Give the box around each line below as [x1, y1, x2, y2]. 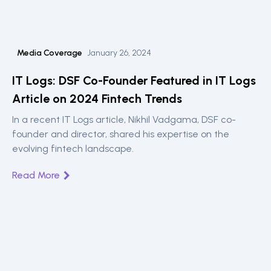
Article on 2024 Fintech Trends [12, 91, 182, 106]
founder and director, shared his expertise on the [12, 128, 229, 140]
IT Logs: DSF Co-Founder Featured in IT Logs [12, 73, 256, 88]
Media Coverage [17, 47, 82, 58]
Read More [12, 169, 60, 181]
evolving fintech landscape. [12, 142, 134, 154]
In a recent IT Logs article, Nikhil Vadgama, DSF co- [12, 113, 236, 125]
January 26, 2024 [87, 47, 151, 58]
